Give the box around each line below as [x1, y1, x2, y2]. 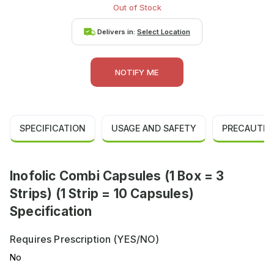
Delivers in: [97, 27, 137, 36]
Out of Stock [113, 2, 161, 12]
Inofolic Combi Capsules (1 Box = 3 [10, 168, 224, 184]
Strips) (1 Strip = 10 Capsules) [10, 186, 194, 202]
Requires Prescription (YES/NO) [10, 233, 160, 246]
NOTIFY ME [115, 67, 159, 78]
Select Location [137, 27, 190, 36]
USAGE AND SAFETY [111, 123, 196, 134]
